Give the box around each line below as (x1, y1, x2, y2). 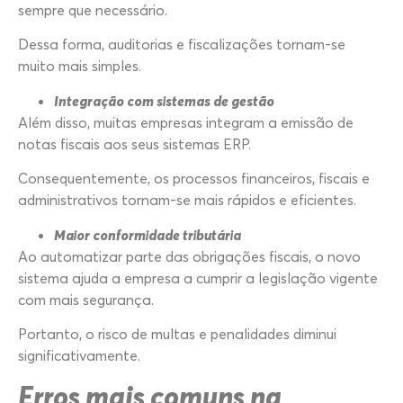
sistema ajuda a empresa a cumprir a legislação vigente (18, 268, 378, 287)
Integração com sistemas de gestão (54, 91, 274, 110)
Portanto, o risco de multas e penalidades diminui (18, 325, 336, 344)
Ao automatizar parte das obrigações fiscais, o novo (18, 246, 361, 265)
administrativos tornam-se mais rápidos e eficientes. (18, 191, 356, 210)
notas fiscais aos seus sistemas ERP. (18, 134, 251, 153)
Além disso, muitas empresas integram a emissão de (18, 112, 354, 131)
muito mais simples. (18, 57, 141, 76)
